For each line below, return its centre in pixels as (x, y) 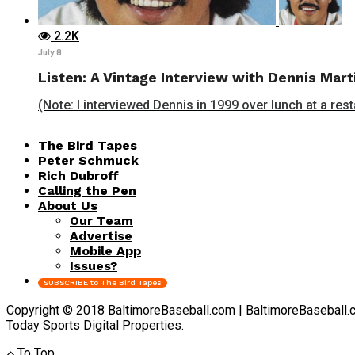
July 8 (50, 52)
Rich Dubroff (78, 175)
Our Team (101, 220)
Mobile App (105, 250)
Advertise (101, 235)
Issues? (94, 265)
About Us (68, 205)
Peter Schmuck (88, 160)
